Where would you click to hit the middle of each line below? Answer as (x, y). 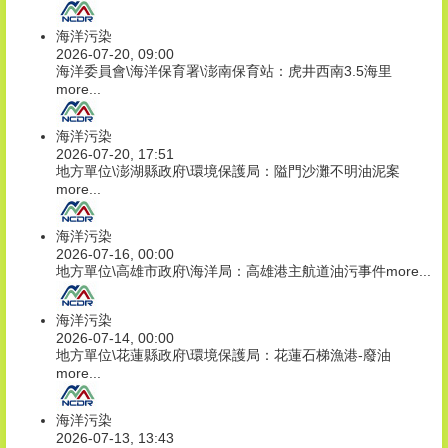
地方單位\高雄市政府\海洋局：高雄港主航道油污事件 (221, 271)
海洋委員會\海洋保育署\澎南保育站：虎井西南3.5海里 (224, 71)
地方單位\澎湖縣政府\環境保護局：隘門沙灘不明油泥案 (228, 171)
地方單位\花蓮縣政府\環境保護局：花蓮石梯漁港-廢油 (223, 355)
